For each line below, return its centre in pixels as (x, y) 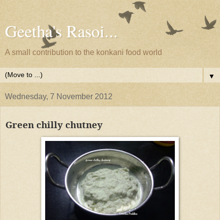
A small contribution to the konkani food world (83, 52)
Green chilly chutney (54, 124)
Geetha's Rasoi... (61, 31)
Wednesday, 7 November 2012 (59, 96)
